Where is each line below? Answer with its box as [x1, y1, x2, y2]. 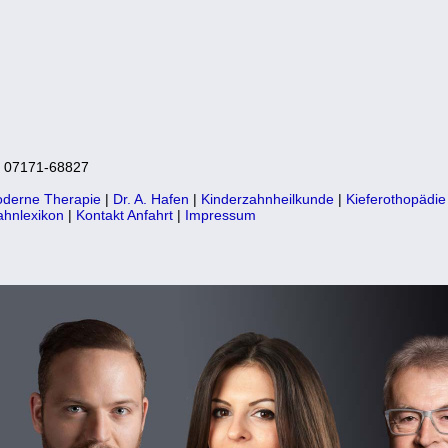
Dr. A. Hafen [113, 190, 189, 207]
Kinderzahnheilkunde [201, 190, 334, 207]
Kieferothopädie [346, 190, 446, 207]
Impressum [185, 206, 256, 223]
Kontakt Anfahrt [76, 206, 173, 223]
